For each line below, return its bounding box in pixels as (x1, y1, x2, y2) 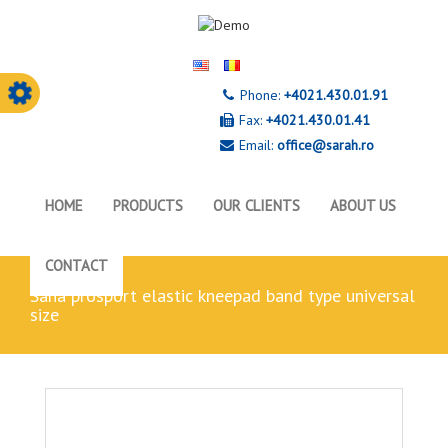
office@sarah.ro (277, 136, 374, 154)
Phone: (236, 86, 284, 104)
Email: (235, 136, 277, 154)
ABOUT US (330, 196, 396, 215)
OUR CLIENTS (213, 196, 300, 215)
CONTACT (45, 256, 108, 275)
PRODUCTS (113, 196, 183, 215)
